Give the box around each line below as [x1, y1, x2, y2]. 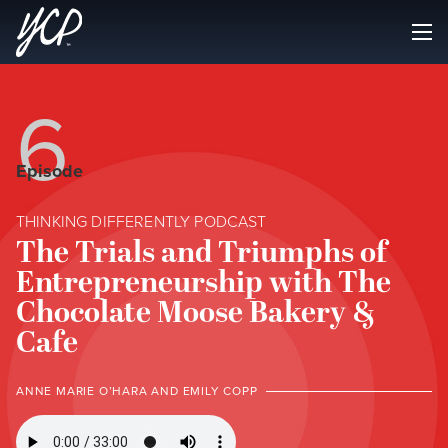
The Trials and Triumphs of [16, 231, 387, 276]
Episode [16, 158, 83, 184]
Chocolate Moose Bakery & [16, 291, 376, 336]
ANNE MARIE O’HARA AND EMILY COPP [16, 382, 258, 399]
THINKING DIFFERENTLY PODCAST [16, 210, 267, 232]
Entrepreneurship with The [16, 261, 391, 306]
